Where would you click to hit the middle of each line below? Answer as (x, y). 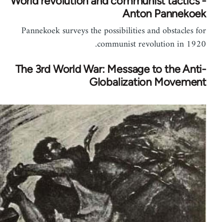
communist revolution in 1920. (158, 44)
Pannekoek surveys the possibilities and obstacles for (120, 31)
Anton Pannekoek (170, 13)
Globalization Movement (153, 82)
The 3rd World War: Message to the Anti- (116, 69)
